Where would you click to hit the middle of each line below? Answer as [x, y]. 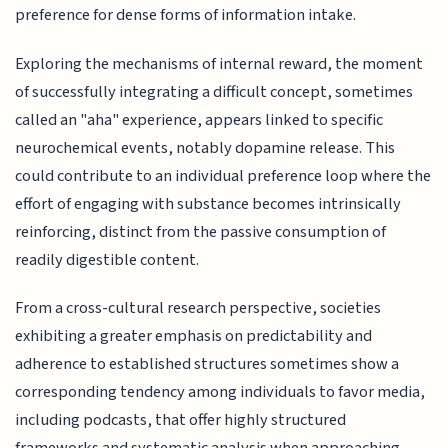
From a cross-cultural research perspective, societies [198, 308]
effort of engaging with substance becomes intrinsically [208, 203]
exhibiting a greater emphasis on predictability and [194, 336]
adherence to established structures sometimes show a [207, 364]
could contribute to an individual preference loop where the [223, 175]
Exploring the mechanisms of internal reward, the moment [219, 63]
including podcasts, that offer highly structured [181, 420]
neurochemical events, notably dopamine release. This [205, 147]
